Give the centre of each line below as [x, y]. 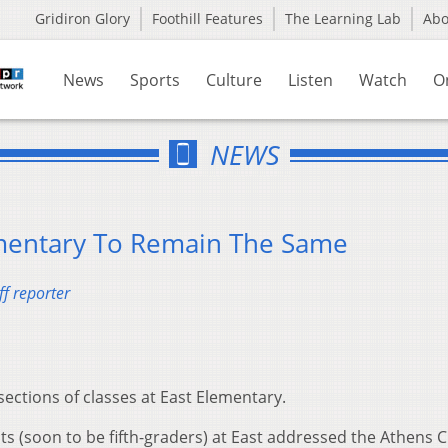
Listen [310, 80]
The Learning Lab [343, 18]
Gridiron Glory [82, 18]
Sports [155, 80]
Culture [234, 80]
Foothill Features [207, 18]
